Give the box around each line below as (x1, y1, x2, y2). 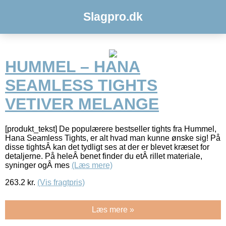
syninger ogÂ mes (5, 160, 72, 169)
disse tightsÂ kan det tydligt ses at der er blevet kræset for (5, 142, 209, 151)
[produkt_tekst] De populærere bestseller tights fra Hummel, (5, 124, 216, 133)
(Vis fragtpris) (37, 178, 85, 187)
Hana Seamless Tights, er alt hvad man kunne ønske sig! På (5, 133, 220, 142)
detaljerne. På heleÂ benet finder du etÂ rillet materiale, (5, 151, 202, 160)
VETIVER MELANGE (5, 95, 159, 114)
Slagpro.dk (83, 10, 143, 23)
